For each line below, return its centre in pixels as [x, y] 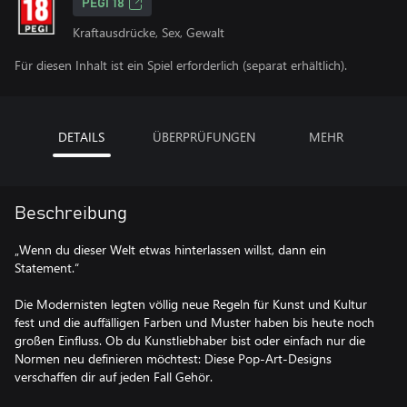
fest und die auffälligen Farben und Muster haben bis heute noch [194, 322]
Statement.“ [47, 268]
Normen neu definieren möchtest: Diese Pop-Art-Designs [173, 358]
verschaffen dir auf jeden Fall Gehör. [114, 377]
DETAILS [81, 137]
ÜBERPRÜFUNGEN [203, 137]
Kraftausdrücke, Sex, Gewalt [149, 32]
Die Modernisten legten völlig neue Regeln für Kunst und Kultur [191, 304]
